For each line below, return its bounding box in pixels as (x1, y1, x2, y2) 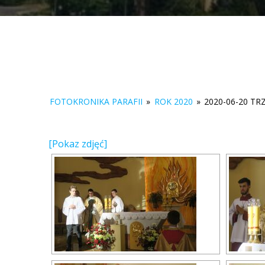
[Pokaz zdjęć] (49, 137, 108, 151)
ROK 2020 (154, 96, 193, 108)
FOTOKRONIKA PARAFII (50, 96, 143, 108)
